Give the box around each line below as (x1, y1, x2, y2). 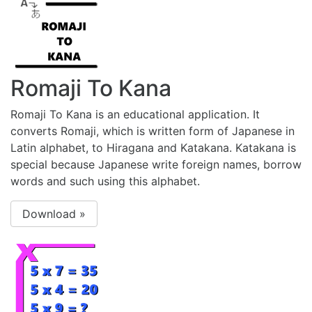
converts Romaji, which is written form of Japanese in (10, 124, 295, 139)
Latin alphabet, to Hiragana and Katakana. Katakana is (10, 141, 296, 155)
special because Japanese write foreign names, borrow (10, 157, 302, 172)
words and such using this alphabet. (10, 174, 200, 189)
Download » (22, 207, 86, 221)
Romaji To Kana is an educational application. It (10, 107, 260, 122)
